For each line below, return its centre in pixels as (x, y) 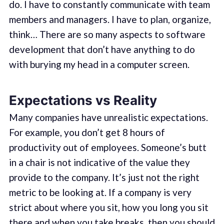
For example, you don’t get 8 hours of (87, 132)
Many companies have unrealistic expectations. (108, 117)
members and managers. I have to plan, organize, (110, 19)
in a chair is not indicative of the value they (99, 162)
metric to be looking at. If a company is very (100, 192)
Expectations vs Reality (83, 100)
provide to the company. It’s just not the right (104, 177)
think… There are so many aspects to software (107, 34)
